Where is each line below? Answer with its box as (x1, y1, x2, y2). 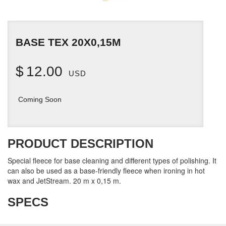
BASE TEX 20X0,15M (16, 36, 121, 48)
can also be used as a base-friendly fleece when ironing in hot (8, 165, 205, 176)
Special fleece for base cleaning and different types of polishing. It (8, 155, 216, 165)
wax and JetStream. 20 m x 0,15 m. (8, 176, 121, 186)
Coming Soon (18, 95, 62, 103)
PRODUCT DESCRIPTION (8, 137, 153, 150)
